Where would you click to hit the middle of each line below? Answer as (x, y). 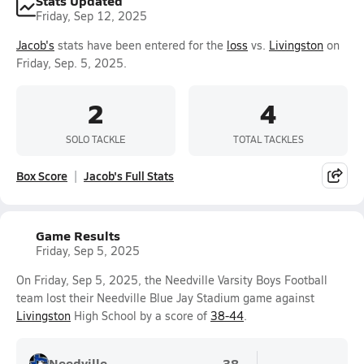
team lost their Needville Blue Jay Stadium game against (165, 298)
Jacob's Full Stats (129, 175)
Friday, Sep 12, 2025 (91, 16)
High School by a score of (141, 316)
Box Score (42, 175)
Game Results (78, 235)
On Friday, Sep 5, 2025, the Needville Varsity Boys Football (172, 280)
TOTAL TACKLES (268, 139)
